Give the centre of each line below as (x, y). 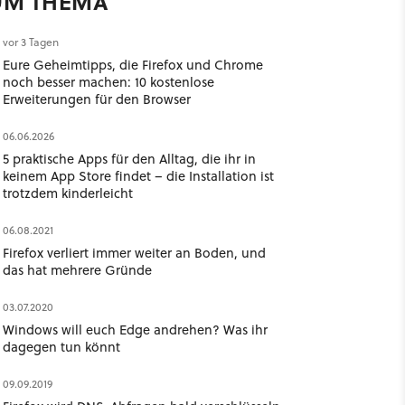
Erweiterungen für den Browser (96, 99)
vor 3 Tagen (30, 42)
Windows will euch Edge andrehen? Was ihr (135, 330)
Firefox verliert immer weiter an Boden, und (134, 253)
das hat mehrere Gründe (77, 270)
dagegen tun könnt (61, 347)
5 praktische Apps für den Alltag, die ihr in (129, 159)
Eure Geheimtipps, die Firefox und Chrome (132, 65)
